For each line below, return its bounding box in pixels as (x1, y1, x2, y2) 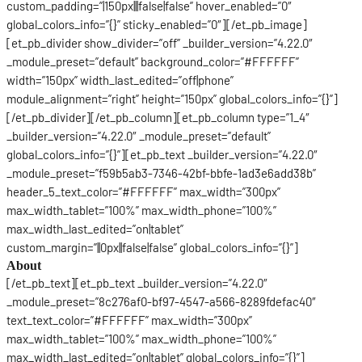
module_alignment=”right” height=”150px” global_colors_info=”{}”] (6, 90, 338, 106)
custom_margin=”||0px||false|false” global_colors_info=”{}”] (6, 239, 298, 255)
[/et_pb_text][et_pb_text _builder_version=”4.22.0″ (6, 275, 267, 290)
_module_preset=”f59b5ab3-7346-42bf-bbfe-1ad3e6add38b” (6, 165, 316, 180)
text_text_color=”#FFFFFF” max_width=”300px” (6, 312, 252, 327)
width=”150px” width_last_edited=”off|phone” (6, 72, 234, 87)
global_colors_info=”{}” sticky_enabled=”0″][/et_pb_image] (6, 16, 307, 32)
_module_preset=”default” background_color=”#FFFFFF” (6, 53, 299, 69)
